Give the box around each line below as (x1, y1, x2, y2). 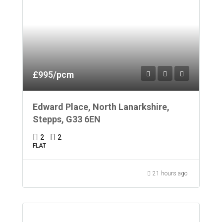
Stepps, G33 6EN (33, 113, 101, 124)
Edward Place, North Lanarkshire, (33, 101, 169, 112)
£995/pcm (33, 69, 74, 80)
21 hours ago (153, 169, 187, 177)
